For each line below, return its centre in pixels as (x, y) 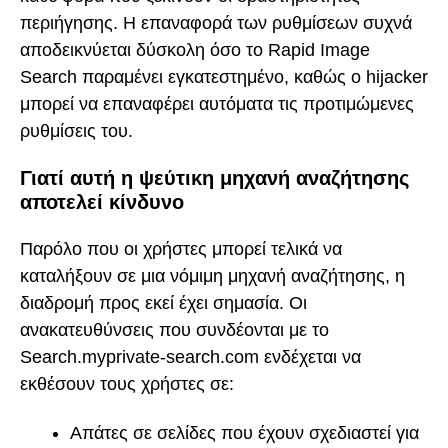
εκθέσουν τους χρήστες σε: (127, 383)
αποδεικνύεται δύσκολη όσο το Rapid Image (195, 49)
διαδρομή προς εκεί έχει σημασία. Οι (163, 302)
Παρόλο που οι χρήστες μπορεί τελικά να (181, 248)
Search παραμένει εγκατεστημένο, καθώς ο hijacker (224, 76)
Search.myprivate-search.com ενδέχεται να (190, 356)
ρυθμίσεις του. (76, 130)
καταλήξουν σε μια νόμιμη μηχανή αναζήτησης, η (212, 275)
